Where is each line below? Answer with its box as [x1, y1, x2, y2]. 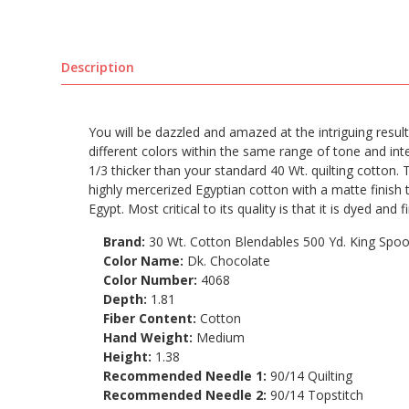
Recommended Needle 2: [103, 386, 271, 404]
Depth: [103, 290, 152, 309]
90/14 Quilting [270, 367, 353, 385]
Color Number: [103, 271, 202, 289]
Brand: [103, 233, 150, 251]
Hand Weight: [103, 329, 197, 347]
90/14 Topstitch [270, 386, 364, 404]
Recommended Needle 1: [103, 367, 271, 385]
